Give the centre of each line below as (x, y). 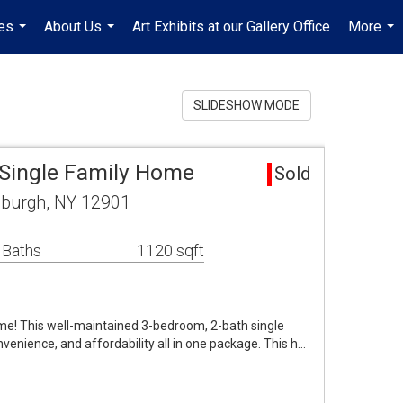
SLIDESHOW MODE (246, 105)
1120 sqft (170, 251)
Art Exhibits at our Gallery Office (231, 27)
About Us (73, 27)
